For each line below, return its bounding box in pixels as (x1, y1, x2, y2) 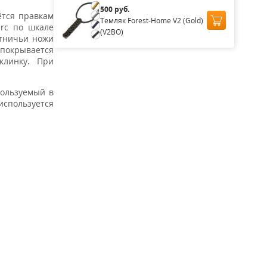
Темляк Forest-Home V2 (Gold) (100, 15, 203, 26)
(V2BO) (100, 26, 123, 37)
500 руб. (100, 4, 129, 14)
